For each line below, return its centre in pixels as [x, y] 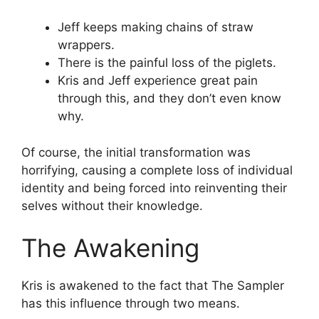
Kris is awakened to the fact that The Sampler [153, 286]
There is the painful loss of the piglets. [167, 63]
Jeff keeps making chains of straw [156, 27]
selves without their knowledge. [112, 205]
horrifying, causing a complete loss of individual [157, 170]
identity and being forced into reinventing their [154, 188]
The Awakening [110, 248]
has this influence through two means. [131, 304]
